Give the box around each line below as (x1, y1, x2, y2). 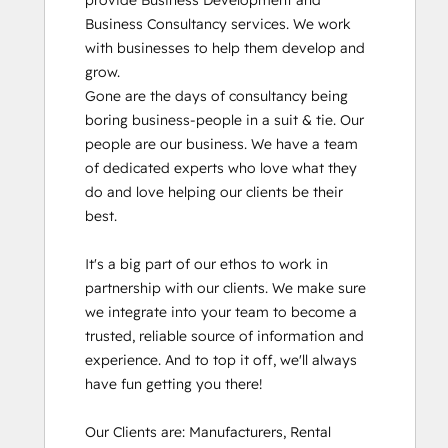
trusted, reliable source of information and (85, 327, 364, 345)
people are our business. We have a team (85, 135, 358, 153)
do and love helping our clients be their (85, 183, 343, 201)
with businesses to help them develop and (85, 39, 365, 57)
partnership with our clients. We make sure (85, 279, 366, 297)
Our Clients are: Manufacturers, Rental (85, 423, 331, 441)
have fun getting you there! (85, 375, 262, 393)
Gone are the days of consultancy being (85, 87, 348, 105)
